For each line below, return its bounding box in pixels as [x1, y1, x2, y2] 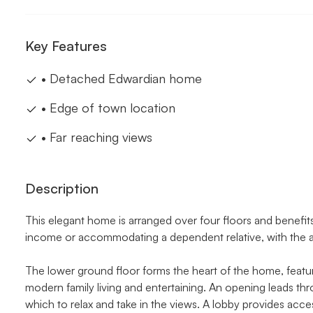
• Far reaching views [38, 129, 152, 145]
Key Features [25, 37, 107, 54]
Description [25, 180, 99, 197]
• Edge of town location [38, 100, 175, 115]
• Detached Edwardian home [38, 71, 202, 86]
